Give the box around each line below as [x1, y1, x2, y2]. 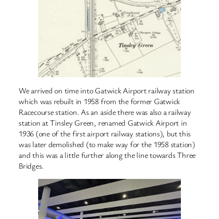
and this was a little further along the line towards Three [19, 149, 196, 160]
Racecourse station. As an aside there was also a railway [19, 106, 191, 117]
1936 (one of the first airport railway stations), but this [19, 128, 191, 139]
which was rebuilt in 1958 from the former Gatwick [19, 95, 180, 107]
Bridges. [19, 160, 44, 171]
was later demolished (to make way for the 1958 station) [19, 138, 195, 150]
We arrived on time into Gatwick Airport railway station [19, 85, 195, 96]
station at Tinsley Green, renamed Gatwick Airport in [19, 117, 187, 128]
